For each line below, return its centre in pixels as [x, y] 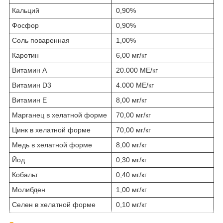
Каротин [25, 56]
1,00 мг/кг [130, 190]
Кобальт [25, 175]
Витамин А [29, 70]
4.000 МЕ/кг [134, 85]
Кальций [26, 11]
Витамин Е [29, 100]
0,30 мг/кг [130, 160]
